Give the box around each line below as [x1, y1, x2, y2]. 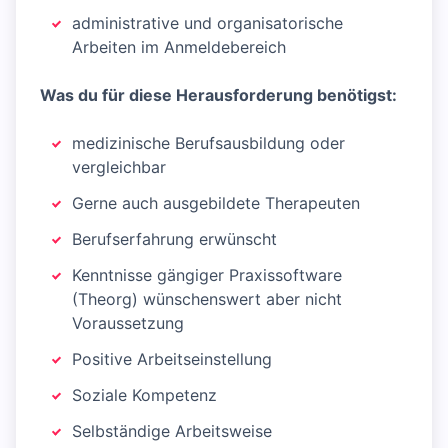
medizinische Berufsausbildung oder [72, 133, 345, 154]
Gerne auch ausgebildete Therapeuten [72, 193, 360, 214]
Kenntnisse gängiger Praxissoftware [72, 265, 342, 286]
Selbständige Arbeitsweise [72, 421, 272, 442]
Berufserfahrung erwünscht [72, 229, 277, 250]
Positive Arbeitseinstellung [72, 349, 272, 370]
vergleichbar [72, 157, 166, 178]
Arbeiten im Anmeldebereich [72, 37, 286, 58]
